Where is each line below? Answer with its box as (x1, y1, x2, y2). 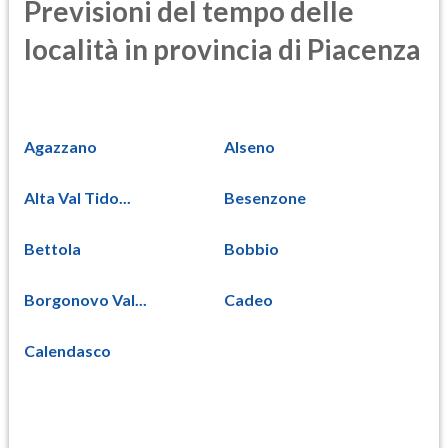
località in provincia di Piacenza (24, 32, 421, 67)
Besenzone (224, 187, 306, 207)
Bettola (24, 238, 81, 258)
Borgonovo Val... (24, 289, 147, 309)
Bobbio (224, 238, 279, 258)
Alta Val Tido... (24, 187, 131, 207)
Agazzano (24, 136, 97, 156)
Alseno (224, 136, 275, 156)
